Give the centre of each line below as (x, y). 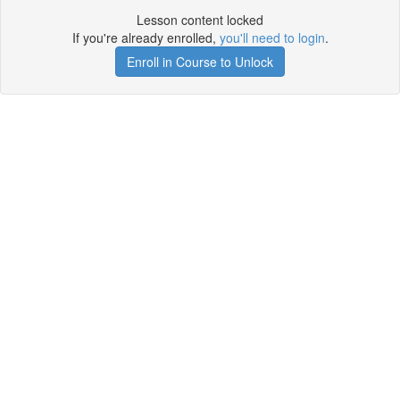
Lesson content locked (200, 20)
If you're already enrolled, (146, 37)
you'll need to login (272, 37)
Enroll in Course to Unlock (200, 62)
